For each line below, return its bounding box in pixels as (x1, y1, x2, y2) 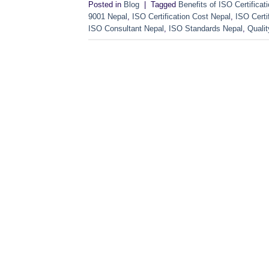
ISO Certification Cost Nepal (132, 11, 231, 21)
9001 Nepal (88, 11, 127, 21)
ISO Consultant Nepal (88, 23, 164, 33)
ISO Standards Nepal (169, 23, 243, 33)
